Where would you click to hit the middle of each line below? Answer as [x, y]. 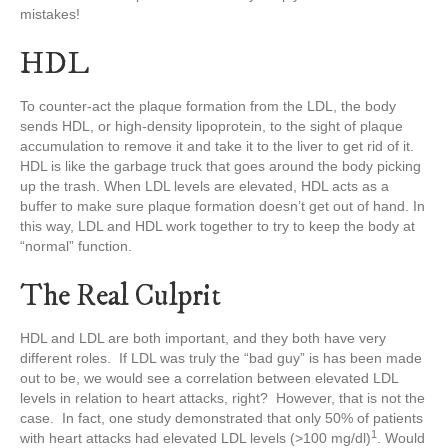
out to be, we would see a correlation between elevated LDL [209, 378]
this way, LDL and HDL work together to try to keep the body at [217, 226]
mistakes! [50, 14]
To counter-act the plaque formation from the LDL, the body [208, 106]
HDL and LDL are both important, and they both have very [203, 338]
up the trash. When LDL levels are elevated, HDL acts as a [204, 186]
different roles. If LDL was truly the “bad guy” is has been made [221, 358]
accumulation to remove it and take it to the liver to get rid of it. [217, 146]
